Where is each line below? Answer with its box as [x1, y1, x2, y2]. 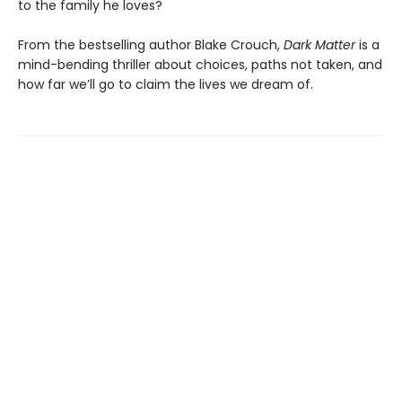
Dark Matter [284, 35, 359, 54]
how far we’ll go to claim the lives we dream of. [18, 74, 313, 93]
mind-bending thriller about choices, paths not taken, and [18, 55, 382, 74]
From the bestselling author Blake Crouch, [18, 35, 284, 54]
